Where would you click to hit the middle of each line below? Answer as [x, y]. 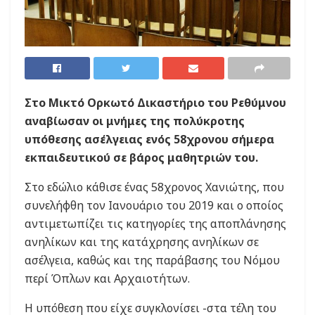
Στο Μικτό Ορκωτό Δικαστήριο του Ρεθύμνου [155, 102]
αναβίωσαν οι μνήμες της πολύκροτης [135, 121]
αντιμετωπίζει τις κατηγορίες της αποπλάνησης [155, 223]
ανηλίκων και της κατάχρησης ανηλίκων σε [142, 242]
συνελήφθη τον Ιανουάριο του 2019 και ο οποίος [154, 205]
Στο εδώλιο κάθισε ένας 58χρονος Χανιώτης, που [154, 187]
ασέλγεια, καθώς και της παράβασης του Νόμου [152, 260]
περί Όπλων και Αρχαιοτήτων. [107, 278]
